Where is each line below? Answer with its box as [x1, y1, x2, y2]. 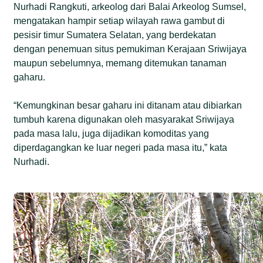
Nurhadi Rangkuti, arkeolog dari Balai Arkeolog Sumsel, [14, 1, 247, 12]
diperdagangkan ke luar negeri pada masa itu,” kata [14, 142, 228, 153]
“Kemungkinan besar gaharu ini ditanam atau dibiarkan [14, 100, 242, 110]
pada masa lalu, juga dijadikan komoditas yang [14, 128, 210, 139]
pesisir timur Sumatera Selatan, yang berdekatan [14, 29, 217, 40]
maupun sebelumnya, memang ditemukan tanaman [14, 58, 227, 68]
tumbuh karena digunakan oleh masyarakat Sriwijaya [14, 114, 235, 124]
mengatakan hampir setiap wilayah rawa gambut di [14, 15, 225, 26]
